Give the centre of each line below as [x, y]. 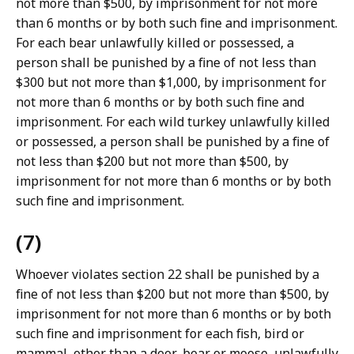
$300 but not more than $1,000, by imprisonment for [171, 83]
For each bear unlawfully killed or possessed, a [155, 43]
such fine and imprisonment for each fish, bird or [160, 334]
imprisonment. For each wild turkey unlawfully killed [173, 122]
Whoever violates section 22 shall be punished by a [168, 275]
